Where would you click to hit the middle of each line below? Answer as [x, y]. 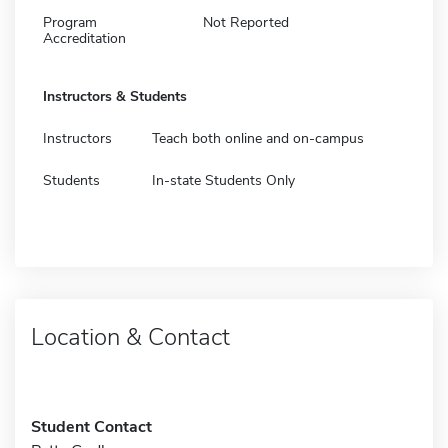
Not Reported [246, 22]
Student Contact [91, 426]
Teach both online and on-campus [258, 138]
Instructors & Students [115, 96]
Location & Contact [130, 336]
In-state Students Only [223, 180]
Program [70, 22]
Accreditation [84, 38]
